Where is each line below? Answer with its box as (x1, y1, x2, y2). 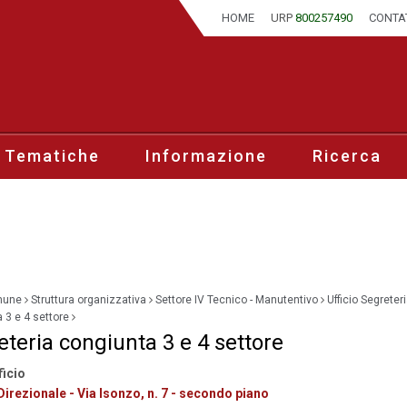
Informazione (145, 145, 267, 165)
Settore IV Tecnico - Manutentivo (154, 293, 318, 306)
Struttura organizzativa (30, 293, 146, 306)
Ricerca (313, 145, 382, 165)
